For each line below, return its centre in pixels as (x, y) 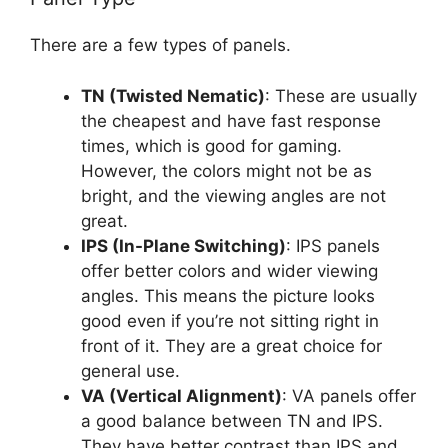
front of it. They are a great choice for (231, 345)
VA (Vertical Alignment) (181, 395)
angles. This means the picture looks (228, 295)
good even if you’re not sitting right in (230, 320)
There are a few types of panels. (160, 45)
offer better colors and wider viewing (229, 270)
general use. (130, 370)
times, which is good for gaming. (211, 145)
